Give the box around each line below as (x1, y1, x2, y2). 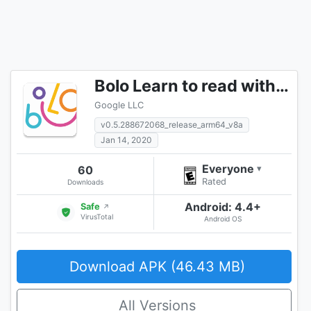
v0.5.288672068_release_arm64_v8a (101, 119, 243, 130)
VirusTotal (81, 212, 113, 221)
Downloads (67, 177, 103, 186)
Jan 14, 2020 (101, 134, 152, 145)
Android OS (203, 214, 242, 223)
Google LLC (94, 99, 144, 110)
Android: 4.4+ (185, 199, 261, 214)
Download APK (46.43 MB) (69, 258, 245, 275)
